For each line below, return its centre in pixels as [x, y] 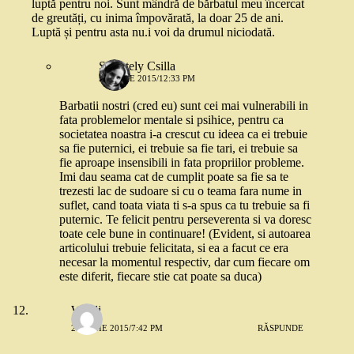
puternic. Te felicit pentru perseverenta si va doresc [185, 220]
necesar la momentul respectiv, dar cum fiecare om [185, 262]
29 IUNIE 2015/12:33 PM [147, 79]
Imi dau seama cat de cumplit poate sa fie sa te [174, 177]
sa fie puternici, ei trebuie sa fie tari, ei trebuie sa [179, 149]
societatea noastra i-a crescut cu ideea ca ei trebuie [183, 134]
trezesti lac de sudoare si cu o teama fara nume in [181, 191]
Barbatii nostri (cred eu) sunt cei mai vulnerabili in [184, 106]
